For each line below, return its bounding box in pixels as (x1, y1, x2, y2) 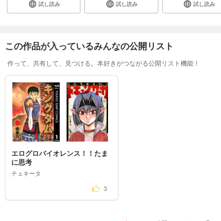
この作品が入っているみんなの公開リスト (5, 39, 174, 53)
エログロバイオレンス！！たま (11, 148, 108, 158)
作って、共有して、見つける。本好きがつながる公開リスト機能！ (7, 58, 200, 68)
